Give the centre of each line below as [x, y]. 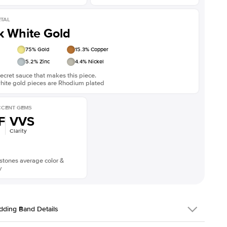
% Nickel [93, 62]
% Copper [97, 49]
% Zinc [42, 62]
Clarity [18, 131]
